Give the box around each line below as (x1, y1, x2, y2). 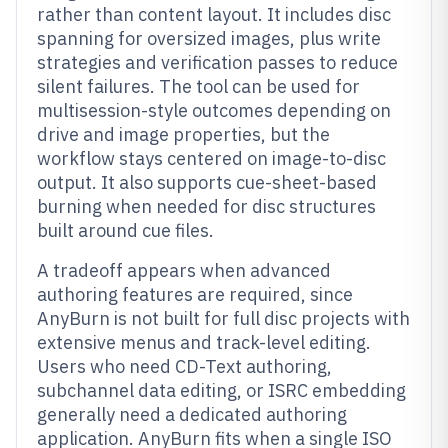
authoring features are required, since (37, 283, 353, 306)
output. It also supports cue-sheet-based (37, 171, 377, 194)
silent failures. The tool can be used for (37, 75, 360, 98)
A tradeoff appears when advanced (37, 259, 331, 282)
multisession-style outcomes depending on (37, 99, 391, 122)
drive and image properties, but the (37, 123, 330, 146)
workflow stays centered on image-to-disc (37, 147, 386, 170)
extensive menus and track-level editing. (37, 331, 371, 354)
